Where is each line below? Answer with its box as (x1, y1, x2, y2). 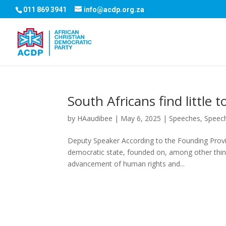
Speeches (169, 114, 201, 123)
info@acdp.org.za (84, 5, 144, 14)
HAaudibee (77, 114, 113, 123)
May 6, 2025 (121, 114, 161, 123)
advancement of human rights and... (68, 159, 185, 168)
